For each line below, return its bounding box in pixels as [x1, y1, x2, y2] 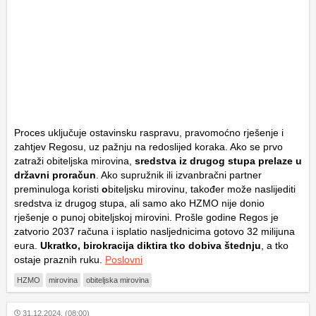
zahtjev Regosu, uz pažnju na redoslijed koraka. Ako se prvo [14, 141, 283, 153]
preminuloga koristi [14, 183, 102, 195]
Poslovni [105, 254, 142, 266]
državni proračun [14, 169, 96, 181]
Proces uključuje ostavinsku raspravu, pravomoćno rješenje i [14, 127, 284, 139]
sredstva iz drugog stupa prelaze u [135, 155, 302, 167]
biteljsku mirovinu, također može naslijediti [108, 183, 296, 195]
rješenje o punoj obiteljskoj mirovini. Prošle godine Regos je [14, 212, 279, 224]
